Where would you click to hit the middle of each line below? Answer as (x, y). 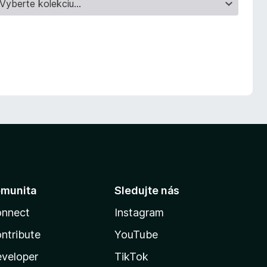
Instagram (139, 212)
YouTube (136, 235)
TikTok (131, 257)
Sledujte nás (147, 190)
